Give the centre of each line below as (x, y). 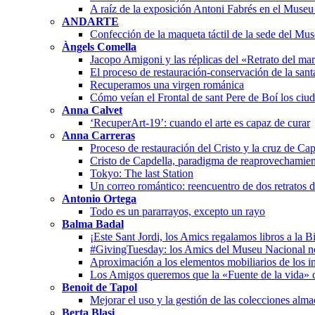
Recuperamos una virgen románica (167, 84)
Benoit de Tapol (99, 287)
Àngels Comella (99, 46)
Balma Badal (93, 224)
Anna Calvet (92, 110)
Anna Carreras (98, 135)
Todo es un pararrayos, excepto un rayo (178, 211)
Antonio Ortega (99, 198)
